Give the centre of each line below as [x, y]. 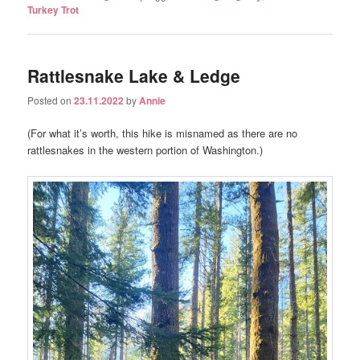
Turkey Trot [53, 9]
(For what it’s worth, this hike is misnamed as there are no [163, 133]
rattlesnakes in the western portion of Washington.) [145, 150]
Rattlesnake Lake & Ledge [134, 75]
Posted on [51, 100]
